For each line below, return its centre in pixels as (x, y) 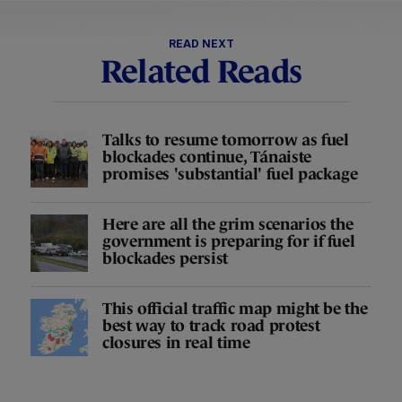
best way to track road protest (211, 325)
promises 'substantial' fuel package (230, 174)
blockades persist (165, 258)
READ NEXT (201, 44)
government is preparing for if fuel (229, 241)
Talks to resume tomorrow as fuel (226, 140)
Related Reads (201, 72)
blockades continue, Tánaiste (207, 157)
